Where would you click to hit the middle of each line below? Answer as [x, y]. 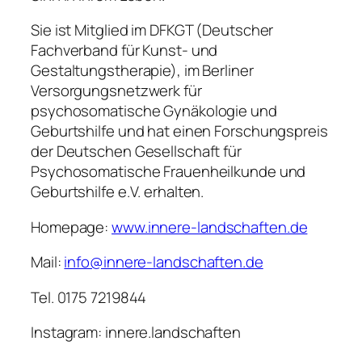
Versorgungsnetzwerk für [116, 91]
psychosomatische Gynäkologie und [154, 111]
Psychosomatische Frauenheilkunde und [168, 172]
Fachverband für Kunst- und [124, 51]
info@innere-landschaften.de [164, 262]
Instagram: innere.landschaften [136, 333]
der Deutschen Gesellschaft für [136, 152]
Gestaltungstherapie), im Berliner [142, 71]
